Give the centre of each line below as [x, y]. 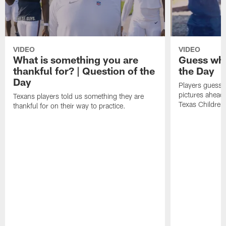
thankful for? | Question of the [84, 71]
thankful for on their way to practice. [70, 106]
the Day [196, 71]
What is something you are [76, 60]
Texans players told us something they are [79, 96]
